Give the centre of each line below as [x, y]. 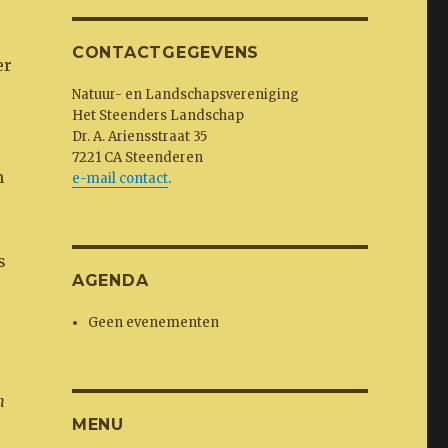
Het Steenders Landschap [157, 115]
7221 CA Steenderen [137, 157]
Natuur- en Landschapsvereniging [185, 94]
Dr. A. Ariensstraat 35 [139, 136]
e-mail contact [119, 178]
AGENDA [110, 280]
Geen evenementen [154, 322]
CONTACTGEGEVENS [165, 52]
